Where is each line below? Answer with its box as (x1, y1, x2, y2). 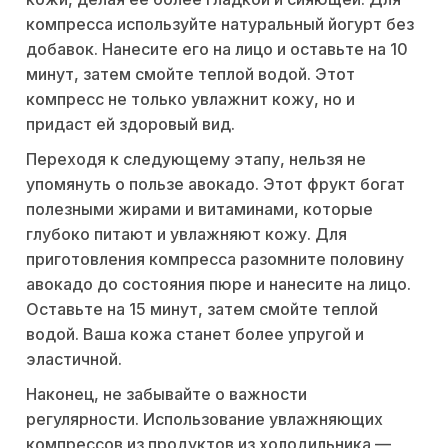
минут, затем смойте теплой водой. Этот (26, 63, 355, 84)
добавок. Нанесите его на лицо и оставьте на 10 (26, 38, 408, 59)
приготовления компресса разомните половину (26, 248, 404, 269)
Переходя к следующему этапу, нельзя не (26, 148, 366, 169)
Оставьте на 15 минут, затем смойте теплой (26, 298, 378, 319)
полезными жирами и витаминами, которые (26, 198, 373, 219)
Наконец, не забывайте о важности (26, 383, 307, 404)
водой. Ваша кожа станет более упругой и (26, 323, 364, 344)
